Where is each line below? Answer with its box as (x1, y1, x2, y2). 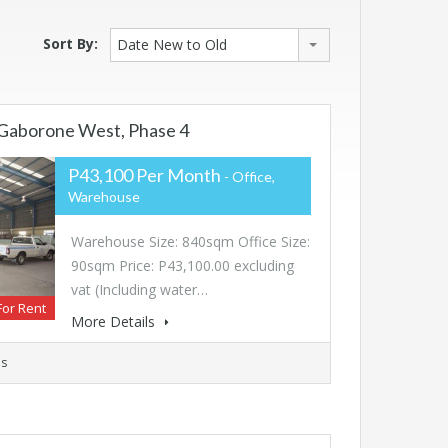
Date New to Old (117, 35, 227, 55)
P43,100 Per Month (67, 164, 221, 187)
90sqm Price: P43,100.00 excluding (70, 256, 294, 276)
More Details (70, 312, 159, 332)
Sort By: (43, 34, 98, 54)
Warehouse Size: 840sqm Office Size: (70, 232, 310, 252)
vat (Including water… (70, 280, 208, 300)
